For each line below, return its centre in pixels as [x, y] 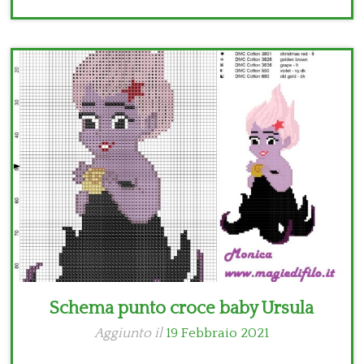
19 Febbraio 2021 [218, 334]
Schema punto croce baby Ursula [182, 309]
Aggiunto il [130, 334]
